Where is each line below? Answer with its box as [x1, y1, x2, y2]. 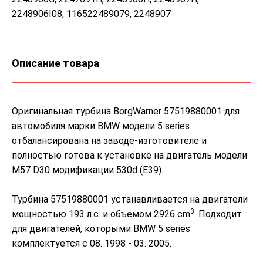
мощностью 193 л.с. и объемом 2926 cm [12, 208, 190, 220]
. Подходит [194, 208, 242, 220]
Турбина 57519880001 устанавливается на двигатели [12, 194, 248, 205]
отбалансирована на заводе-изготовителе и [12, 135, 207, 147]
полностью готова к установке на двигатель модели [12, 150, 247, 161]
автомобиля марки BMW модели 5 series [12, 120, 190, 132]
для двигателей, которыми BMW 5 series [12, 223, 190, 235]
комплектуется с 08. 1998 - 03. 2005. [12, 238, 171, 249]
